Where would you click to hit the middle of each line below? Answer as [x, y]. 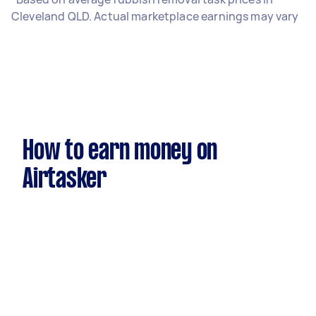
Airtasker [65, 180]
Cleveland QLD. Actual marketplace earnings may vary [155, 16]
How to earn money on [120, 152]
